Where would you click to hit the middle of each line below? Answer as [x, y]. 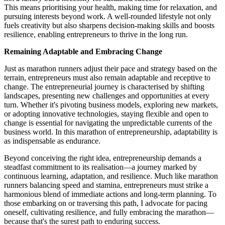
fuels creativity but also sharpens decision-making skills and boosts [109, 26]
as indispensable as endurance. [52, 141]
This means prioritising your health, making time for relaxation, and [110, 8]
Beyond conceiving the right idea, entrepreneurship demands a [103, 158]
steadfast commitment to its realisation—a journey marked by [100, 167]
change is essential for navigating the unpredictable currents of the [108, 123]
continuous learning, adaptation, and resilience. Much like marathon [111, 176]
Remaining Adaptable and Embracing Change [83, 52]
